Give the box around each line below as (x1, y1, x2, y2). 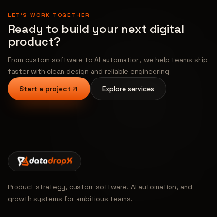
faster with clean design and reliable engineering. (8, 67, 171, 76)
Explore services (102, 84, 154, 93)
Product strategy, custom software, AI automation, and (8, 183, 192, 191)
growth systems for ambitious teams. (8, 194, 133, 203)
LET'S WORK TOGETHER (8, 11, 91, 19)
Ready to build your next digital (8, 21, 184, 36)
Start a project (19, 84, 71, 93)
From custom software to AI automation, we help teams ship (8, 55, 208, 64)
